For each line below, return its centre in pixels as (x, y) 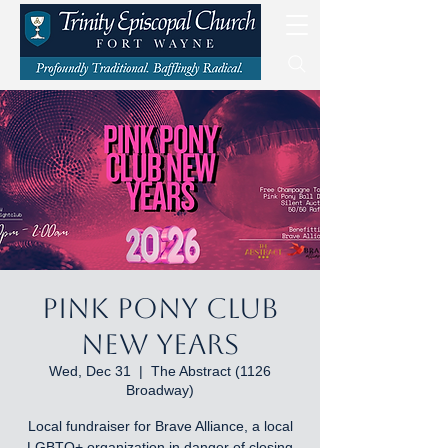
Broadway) (160, 390)
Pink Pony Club (160, 308)
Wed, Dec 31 (90, 371)
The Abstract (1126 (211, 371)
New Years (160, 344)
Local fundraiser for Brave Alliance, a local (160, 426)
